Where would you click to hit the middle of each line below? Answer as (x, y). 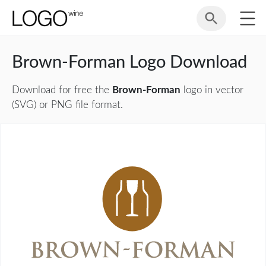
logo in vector (212, 90)
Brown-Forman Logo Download (129, 62)
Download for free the (62, 90)
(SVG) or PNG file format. (67, 105)
